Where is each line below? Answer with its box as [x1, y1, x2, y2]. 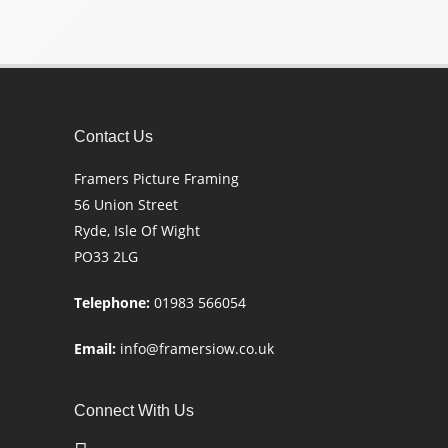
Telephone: [74, 293, 150, 312]
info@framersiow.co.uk [120, 339, 274, 358]
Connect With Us [74, 402, 194, 419]
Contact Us [74, 128, 153, 145]
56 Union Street [74, 195, 178, 214]
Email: [74, 339, 116, 358]
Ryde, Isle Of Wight [74, 221, 200, 240]
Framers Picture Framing [74, 169, 239, 188]
